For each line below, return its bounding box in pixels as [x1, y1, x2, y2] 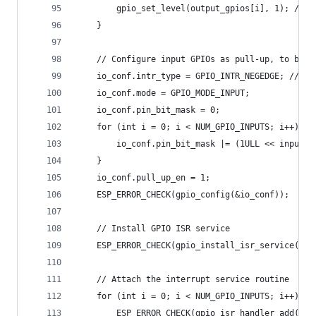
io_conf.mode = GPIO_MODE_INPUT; [77, 88, 250, 98]
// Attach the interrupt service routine [77, 274, 289, 284]
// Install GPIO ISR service [77, 224, 230, 233]
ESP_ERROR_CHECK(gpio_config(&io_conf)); [77, 190, 289, 200]
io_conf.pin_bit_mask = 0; [77, 105, 220, 115]
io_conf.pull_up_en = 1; [77, 173, 210, 183]
